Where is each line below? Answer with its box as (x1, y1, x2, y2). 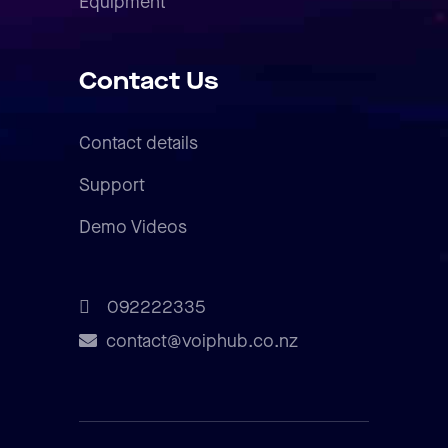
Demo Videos (79, 217, 187, 239)
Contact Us (79, 68, 218, 97)
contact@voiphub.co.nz (105, 331, 298, 353)
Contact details (79, 133, 198, 155)
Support (79, 175, 145, 197)
